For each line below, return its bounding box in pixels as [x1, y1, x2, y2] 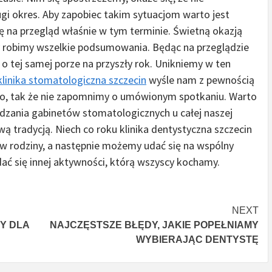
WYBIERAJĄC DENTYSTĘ [136, 234, 259, 245]
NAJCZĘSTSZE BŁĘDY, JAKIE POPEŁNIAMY [50, 220, 259, 231]
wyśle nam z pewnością [146, 73, 254, 87]
